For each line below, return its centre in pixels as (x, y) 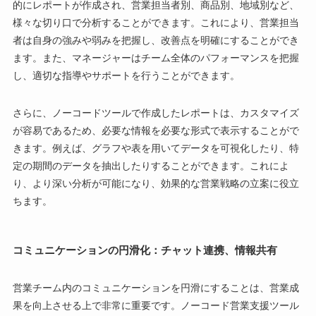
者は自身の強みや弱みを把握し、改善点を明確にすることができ (156, 40)
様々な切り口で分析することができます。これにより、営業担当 (156, 22)
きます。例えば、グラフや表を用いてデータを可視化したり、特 (156, 148)
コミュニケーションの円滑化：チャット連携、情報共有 (145, 250)
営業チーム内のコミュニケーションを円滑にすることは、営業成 (156, 287)
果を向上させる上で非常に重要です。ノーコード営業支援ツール (156, 305)
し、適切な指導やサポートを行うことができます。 (126, 75)
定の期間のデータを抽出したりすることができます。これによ (151, 165)
